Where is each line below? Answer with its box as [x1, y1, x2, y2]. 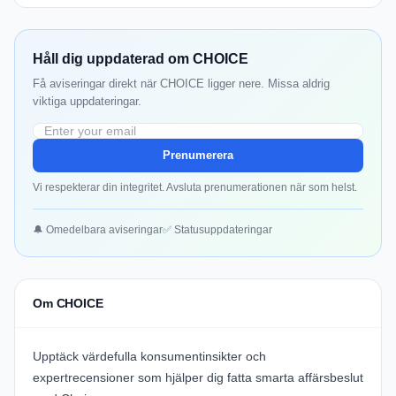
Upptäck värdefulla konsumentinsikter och [33, 349, 266, 364]
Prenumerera [163, 148, 233, 163]
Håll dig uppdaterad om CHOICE [33, 51, 248, 67]
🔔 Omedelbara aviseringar [33, 224, 163, 237]
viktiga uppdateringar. [33, 95, 141, 109]
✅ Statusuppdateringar [163, 224, 272, 237]
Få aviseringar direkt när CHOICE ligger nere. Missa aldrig [33, 77, 330, 91]
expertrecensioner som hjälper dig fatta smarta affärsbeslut [33, 370, 363, 385]
